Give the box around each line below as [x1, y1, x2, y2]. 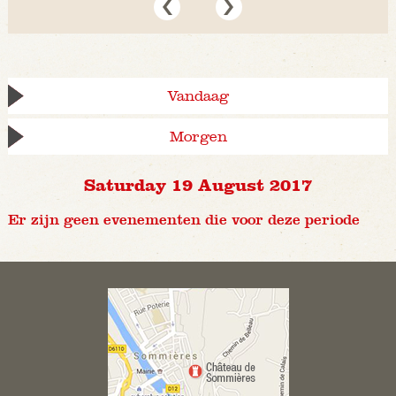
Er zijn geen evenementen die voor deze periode [7, 211, 360, 229]
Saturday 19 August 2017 [84, 174, 312, 194]
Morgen [169, 128, 227, 146]
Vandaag [167, 88, 229, 105]
